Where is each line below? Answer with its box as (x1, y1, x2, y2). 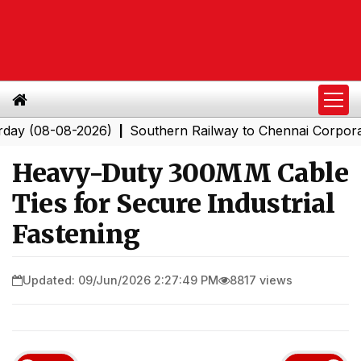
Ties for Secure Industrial (12, 188, 334, 220)
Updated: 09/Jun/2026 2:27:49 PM (23, 272, 218, 287)
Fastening (12, 218, 140, 251)
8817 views (230, 272, 293, 287)
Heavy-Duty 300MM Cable (12, 157, 348, 189)
